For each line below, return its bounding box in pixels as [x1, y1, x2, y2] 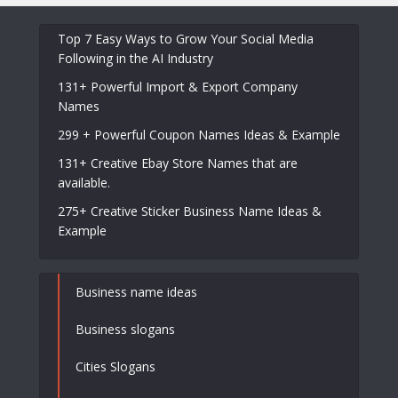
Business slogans [76, 320, 175, 338]
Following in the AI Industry [58, 49, 217, 67]
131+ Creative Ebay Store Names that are [58, 154, 298, 171]
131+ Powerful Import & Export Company [58, 77, 298, 95]
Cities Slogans [76, 357, 155, 375]
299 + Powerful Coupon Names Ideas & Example [58, 125, 340, 143]
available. [58, 173, 110, 191]
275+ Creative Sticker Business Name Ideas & [58, 202, 322, 219]
